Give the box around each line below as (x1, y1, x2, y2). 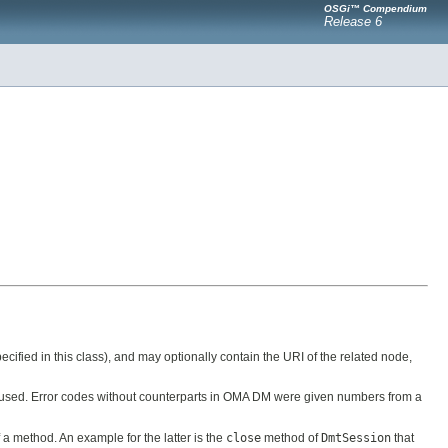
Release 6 (324, 14, 382, 29)
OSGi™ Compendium (324, 3, 427, 14)
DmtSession (321, 430, 391, 445)
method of (261, 430, 321, 445)
